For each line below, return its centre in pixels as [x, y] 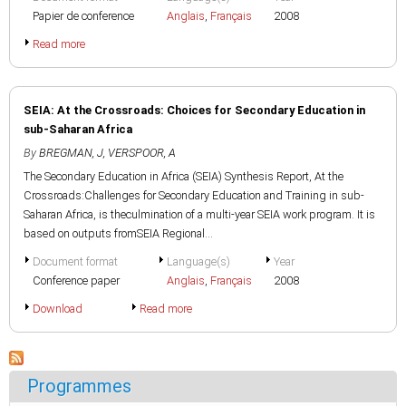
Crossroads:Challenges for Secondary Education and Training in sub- [194, 195]
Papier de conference [83, 16]
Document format [75, 261]
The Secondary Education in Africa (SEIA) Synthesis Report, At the [184, 176]
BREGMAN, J [71, 153]
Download [58, 309]
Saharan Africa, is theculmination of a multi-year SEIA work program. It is [199, 214]
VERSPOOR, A [142, 153]
